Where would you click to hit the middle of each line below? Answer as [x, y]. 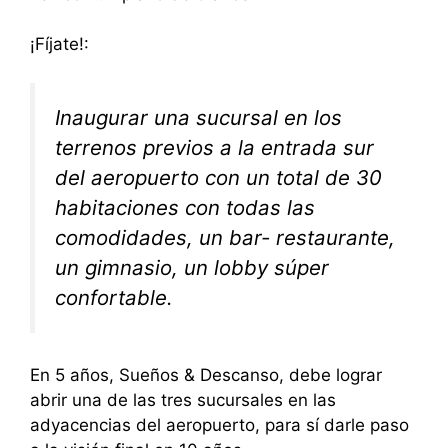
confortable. [114, 297]
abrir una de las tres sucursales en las [183, 400]
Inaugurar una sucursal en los [198, 117]
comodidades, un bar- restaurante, [225, 237]
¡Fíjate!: [59, 44]
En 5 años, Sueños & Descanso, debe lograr [206, 375]
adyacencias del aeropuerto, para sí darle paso [219, 425]
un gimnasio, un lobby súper [192, 267]
